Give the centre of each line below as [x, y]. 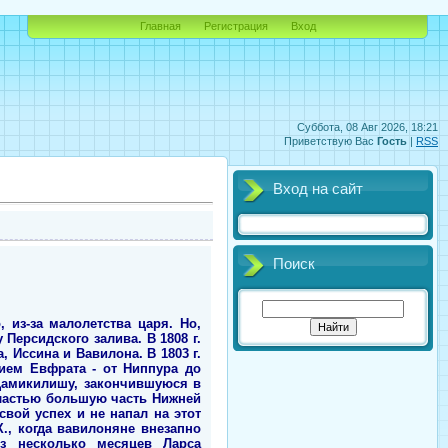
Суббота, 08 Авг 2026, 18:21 [367, 127]
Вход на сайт [318, 189]
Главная [160, 26]
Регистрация [235, 26]
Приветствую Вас [329, 141]
